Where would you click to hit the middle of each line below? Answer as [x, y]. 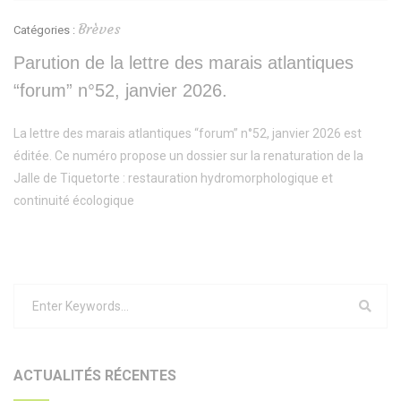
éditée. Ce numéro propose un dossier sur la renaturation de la [188, 156]
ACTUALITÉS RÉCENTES [95, 376]
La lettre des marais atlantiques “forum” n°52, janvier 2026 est [188, 134]
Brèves [99, 29]
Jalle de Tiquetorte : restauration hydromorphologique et [173, 179]
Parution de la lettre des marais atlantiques [183, 63]
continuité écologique [74, 201]
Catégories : [46, 30]
